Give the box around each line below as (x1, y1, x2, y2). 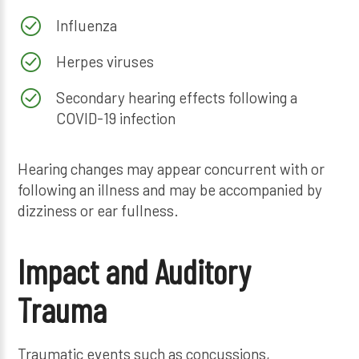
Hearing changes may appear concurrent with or (18, 159, 325, 179)
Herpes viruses (55, 51, 154, 71)
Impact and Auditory (18, 251, 251, 292)
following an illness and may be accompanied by (18, 180, 323, 200)
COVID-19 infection (55, 108, 175, 127)
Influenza (55, 15, 117, 34)
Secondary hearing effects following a (55, 87, 297, 107)
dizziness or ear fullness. (18, 201, 179, 220)
